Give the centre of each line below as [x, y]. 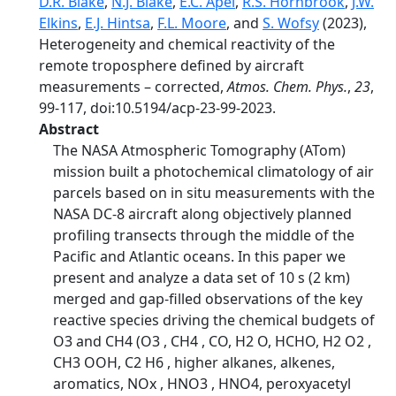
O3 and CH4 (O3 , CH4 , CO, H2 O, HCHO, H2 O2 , [212, 341]
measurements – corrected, [133, 87]
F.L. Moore [192, 23]
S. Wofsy [291, 23]
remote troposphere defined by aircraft [171, 65]
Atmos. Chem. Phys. [287, 87]
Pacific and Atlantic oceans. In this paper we [199, 256]
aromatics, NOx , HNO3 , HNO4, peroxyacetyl [202, 384]
